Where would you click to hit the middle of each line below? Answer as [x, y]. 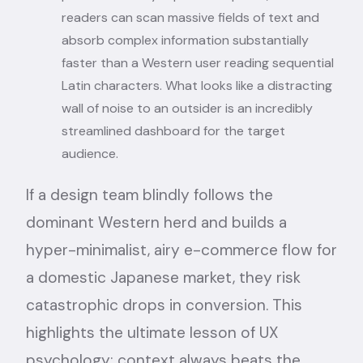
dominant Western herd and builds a [156, 222]
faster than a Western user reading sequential [198, 62]
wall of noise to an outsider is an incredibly [187, 108]
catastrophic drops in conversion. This [164, 305]
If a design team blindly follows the [149, 194]
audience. [90, 153]
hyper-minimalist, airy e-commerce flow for [181, 250]
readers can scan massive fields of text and [190, 17]
